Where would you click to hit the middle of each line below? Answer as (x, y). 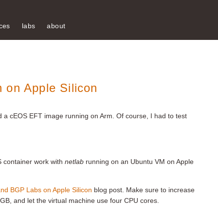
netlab (74, 162)
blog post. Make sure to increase (144, 190)
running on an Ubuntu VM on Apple (139, 162)
